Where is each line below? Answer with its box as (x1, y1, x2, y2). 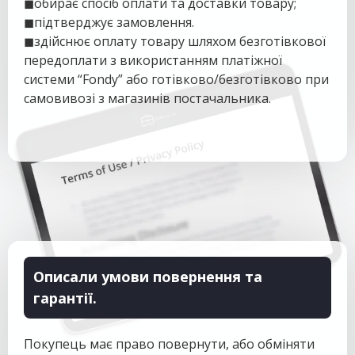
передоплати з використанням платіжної (24, 52, 282, 69)
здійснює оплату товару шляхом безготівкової (34, 32, 326, 50)
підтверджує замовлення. (34, 13, 194, 31)
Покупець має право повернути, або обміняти (24, 335, 315, 353)
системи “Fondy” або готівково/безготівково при (24, 71, 329, 88)
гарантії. (33, 288, 97, 307)
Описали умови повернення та (33, 267, 262, 286)
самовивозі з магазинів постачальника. (24, 90, 271, 107)
